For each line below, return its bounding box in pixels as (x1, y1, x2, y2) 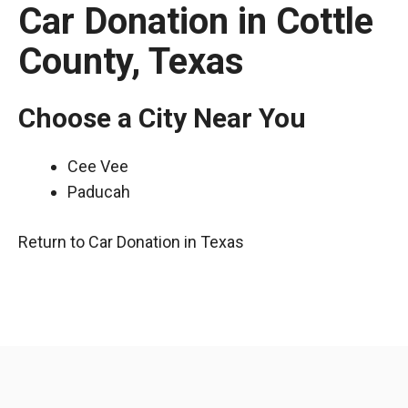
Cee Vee (67, 157, 128, 176)
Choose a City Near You (18, 102, 306, 134)
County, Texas (18, 40, 244, 83)
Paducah (67, 182, 130, 201)
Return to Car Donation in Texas (18, 232, 244, 251)
